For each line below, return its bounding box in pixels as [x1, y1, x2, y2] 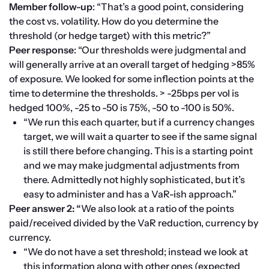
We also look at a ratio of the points [81, 202, 234, 215]
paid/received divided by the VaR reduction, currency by [9, 217, 258, 229]
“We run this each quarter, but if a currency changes [23, 116, 255, 128]
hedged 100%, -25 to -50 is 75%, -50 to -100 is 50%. [9, 101, 234, 114]
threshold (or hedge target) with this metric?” [9, 29, 211, 42]
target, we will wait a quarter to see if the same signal [23, 130, 257, 143]
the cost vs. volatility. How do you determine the [9, 15, 219, 28]
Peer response [9, 44, 74, 56]
